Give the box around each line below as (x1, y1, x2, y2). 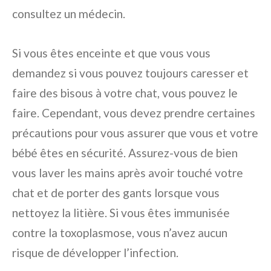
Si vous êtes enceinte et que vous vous (12, 46, 211, 60)
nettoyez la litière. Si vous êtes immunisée (12, 206, 230, 220)
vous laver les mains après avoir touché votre (12, 166, 243, 180)
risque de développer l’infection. (12, 246, 178, 260)
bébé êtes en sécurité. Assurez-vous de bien (12, 146, 238, 160)
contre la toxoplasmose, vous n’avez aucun (12, 226, 227, 240)
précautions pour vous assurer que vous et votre (12, 126, 258, 140)
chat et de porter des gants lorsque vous (12, 186, 220, 200)
